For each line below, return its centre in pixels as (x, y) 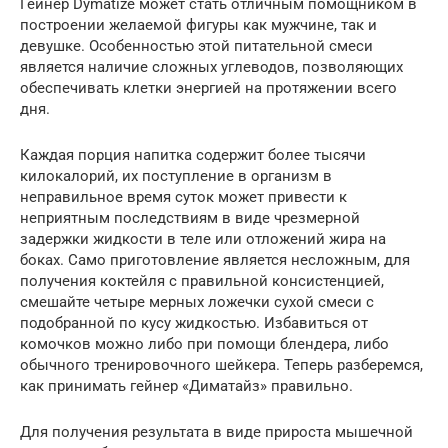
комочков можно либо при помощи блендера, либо (204, 343)
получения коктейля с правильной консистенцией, (202, 280)
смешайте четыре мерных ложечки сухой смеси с (197, 301)
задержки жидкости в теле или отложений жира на (203, 238)
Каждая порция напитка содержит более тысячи (193, 154)
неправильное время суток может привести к (183, 196)
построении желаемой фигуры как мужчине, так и (198, 24)
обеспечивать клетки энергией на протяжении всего (208, 87)
